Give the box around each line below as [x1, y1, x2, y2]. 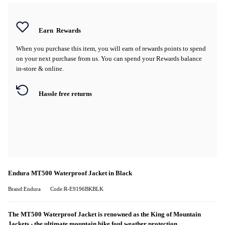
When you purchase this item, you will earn [16, 44, 135, 52]
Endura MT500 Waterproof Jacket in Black [8, 169, 132, 177]
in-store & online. [16, 64, 64, 72]
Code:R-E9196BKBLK [50, 186, 103, 192]
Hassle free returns [39, 90, 92, 97]
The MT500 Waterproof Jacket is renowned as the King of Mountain [8, 210, 201, 218]
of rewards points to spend [135, 44, 206, 52]
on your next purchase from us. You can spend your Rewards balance [16, 54, 202, 62]
